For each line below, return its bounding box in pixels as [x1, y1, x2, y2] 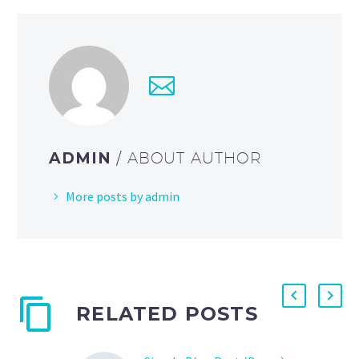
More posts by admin [66, 188, 179, 204]
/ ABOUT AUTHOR [115, 148, 263, 167]
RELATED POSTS [76, 301, 258, 325]
